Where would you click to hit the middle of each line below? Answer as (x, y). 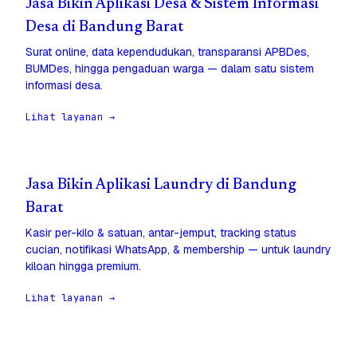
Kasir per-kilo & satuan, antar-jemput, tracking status (161, 233)
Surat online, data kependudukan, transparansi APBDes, (167, 52)
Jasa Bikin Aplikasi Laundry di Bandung (161, 186)
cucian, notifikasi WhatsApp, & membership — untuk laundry (178, 250)
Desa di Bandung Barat (104, 28)
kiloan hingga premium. (83, 267)
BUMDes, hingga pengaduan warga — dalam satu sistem (170, 69)
